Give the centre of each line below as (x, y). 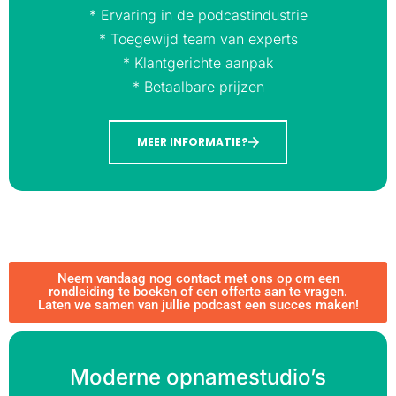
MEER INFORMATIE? (193, 142)
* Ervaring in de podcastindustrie (198, 15)
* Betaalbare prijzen (198, 86)
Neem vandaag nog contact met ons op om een (198, 279)
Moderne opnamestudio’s (198, 377)
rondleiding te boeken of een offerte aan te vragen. (198, 292)
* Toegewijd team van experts (198, 38)
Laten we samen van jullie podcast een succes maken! (198, 305)
